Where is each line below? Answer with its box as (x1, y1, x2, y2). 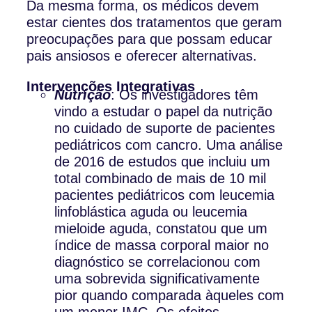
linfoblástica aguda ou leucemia (54, 203, 248, 219)
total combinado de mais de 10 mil (54, 170, 267, 186)
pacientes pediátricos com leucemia (54, 187, 275, 203)
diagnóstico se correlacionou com (54, 253, 261, 270)
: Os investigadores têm (111, 86, 259, 102)
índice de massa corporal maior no (54, 237, 270, 253)
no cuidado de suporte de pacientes (54, 120, 276, 136)
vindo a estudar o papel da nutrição (54, 103, 273, 119)
